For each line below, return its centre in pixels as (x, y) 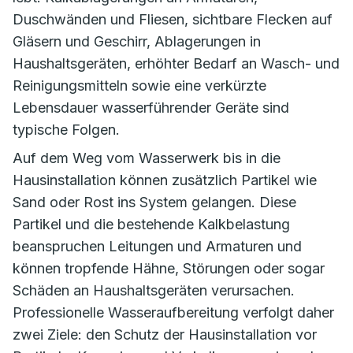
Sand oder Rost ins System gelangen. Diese (154, 202)
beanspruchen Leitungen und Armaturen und (157, 246)
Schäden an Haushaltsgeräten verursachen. (154, 290)
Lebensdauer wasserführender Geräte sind (151, 108)
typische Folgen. (66, 130)
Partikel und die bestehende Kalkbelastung (151, 224)
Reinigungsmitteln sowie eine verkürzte (139, 85)
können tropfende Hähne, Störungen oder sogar (169, 268)
